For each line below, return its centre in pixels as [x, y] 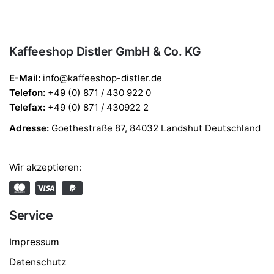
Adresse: [29, 128]
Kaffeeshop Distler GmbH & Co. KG [105, 52]
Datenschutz [38, 262]
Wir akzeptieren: [45, 168]
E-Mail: [26, 78]
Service [31, 216]
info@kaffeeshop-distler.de [102, 78]
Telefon [26, 93]
